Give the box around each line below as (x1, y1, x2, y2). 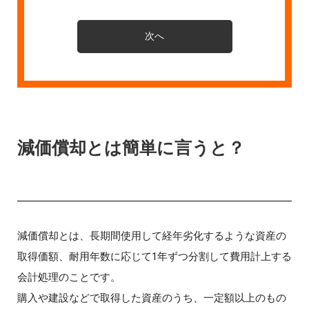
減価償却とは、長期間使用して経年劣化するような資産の (17, 230, 286, 243)
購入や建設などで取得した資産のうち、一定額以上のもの (17, 292, 286, 305)
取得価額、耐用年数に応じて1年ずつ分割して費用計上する (17, 250, 292, 263)
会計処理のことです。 (17, 271, 121, 284)
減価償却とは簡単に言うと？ (17, 137, 245, 158)
